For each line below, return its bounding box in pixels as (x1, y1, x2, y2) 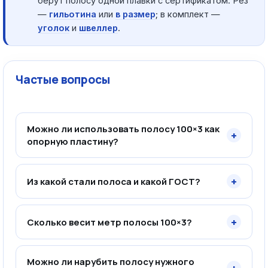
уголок (38, 23, 69, 33)
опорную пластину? (27, 135, 118, 148)
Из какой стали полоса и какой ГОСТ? (27, 175, 200, 188)
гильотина (49, 9, 96, 19)
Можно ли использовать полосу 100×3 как (27, 123, 220, 135)
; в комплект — (156, 9, 220, 19)
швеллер (79, 23, 118, 33)
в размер (115, 9, 156, 19)
